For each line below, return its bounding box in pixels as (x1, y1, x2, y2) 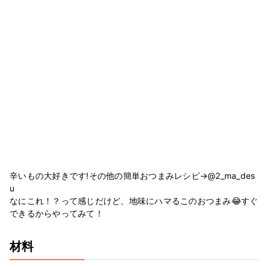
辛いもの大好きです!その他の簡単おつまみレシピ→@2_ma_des (10, 170, 255, 181)
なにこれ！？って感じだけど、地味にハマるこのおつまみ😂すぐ (10, 195, 258, 206)
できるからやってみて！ (10, 208, 103, 218)
